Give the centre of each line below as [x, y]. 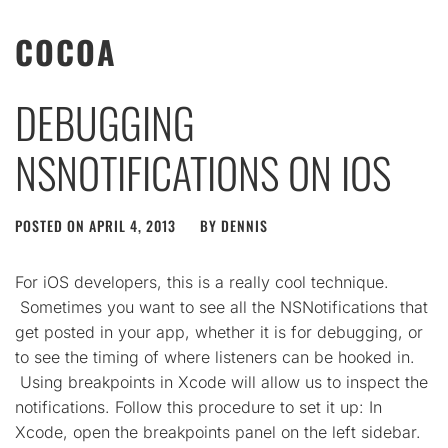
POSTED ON [52, 225]
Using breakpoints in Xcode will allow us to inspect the [221, 382]
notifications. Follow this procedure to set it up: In [198, 407]
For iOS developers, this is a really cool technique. [202, 282]
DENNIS [244, 225]
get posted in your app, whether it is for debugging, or [219, 332]
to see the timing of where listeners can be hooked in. [215, 357]
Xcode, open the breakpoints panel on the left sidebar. [218, 432]
